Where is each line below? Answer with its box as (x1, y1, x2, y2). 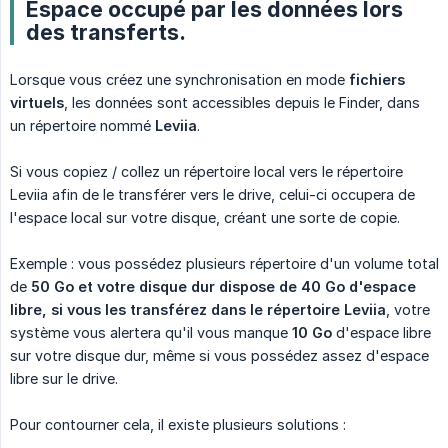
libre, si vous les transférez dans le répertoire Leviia (10, 301, 386, 319)
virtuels (10, 94, 64, 112)
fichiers (349, 71, 405, 89)
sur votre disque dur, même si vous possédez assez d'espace (10, 347, 429, 365)
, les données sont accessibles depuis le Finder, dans (64, 94, 420, 112)
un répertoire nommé (10, 117, 155, 135)
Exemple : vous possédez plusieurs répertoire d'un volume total (10, 255, 439, 273)
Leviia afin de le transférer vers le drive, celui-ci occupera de (10, 186, 415, 204)
